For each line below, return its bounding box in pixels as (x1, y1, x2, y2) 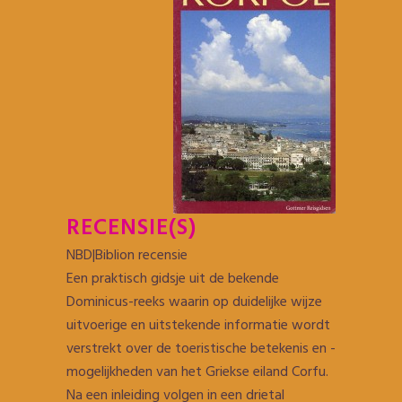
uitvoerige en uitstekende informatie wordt (66, 314, 330, 337)
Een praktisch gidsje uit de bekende (66, 267, 279, 291)
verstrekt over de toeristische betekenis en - (66, 337, 336, 361)
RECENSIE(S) (66, 211, 197, 247)
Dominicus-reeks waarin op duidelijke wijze (66, 291, 322, 314)
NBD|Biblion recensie (66, 244, 188, 267)
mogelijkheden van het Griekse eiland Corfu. (66, 361, 328, 384)
